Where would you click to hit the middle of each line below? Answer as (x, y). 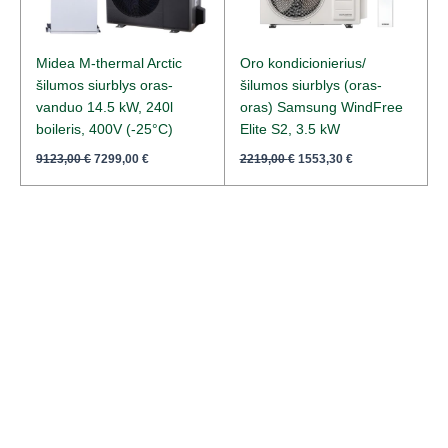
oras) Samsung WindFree (321, 108)
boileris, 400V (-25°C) (104, 130)
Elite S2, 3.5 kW (289, 130)
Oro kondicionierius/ (302, 64)
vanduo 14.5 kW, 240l (104, 108)
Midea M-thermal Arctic (109, 64)
